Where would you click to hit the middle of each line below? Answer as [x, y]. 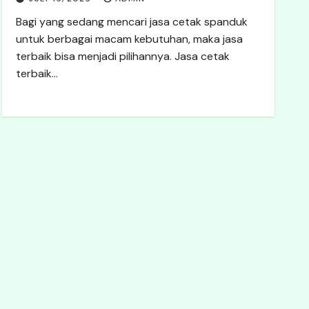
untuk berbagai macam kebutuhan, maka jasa [130, 39]
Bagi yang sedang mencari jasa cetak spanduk [132, 22]
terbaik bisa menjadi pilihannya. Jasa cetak [123, 56]
